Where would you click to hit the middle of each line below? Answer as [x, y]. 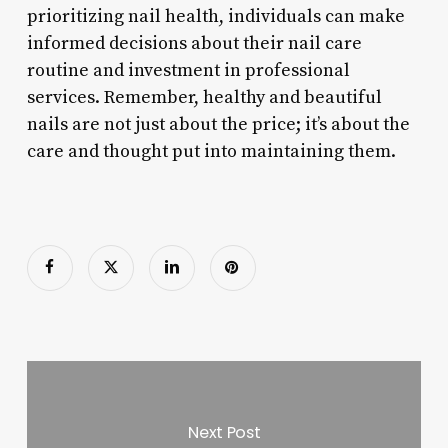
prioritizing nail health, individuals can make [215, 16]
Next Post [224, 432]
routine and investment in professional [188, 70]
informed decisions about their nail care [194, 43]
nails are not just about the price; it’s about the [218, 124]
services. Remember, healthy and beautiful [204, 97]
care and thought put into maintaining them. [211, 151]
